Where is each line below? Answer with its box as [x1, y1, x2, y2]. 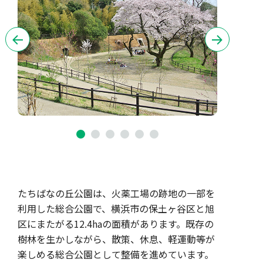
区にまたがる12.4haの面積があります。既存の [18, 217, 214, 231]
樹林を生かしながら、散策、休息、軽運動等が [18, 232, 215, 246]
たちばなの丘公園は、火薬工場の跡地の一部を [18, 186, 215, 200]
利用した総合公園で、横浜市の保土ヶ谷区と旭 [18, 201, 214, 215]
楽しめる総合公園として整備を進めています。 [18, 247, 214, 261]
